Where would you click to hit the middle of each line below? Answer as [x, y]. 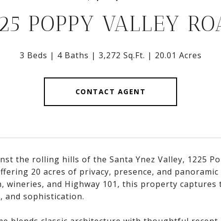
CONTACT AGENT [110, 92]
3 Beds [33, 55]
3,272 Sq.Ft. [122, 55]
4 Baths [73, 55]
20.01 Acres [178, 55]
